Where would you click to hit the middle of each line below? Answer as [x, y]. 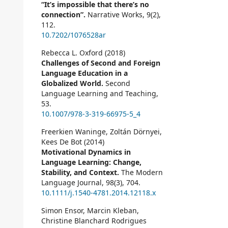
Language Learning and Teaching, [100, 94]
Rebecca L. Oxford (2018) [83, 53]
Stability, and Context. [81, 173]
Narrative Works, [117, 15]
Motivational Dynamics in [86, 152]
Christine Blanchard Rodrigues [94, 221]
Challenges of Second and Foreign [101, 63]
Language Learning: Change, [91, 162]
